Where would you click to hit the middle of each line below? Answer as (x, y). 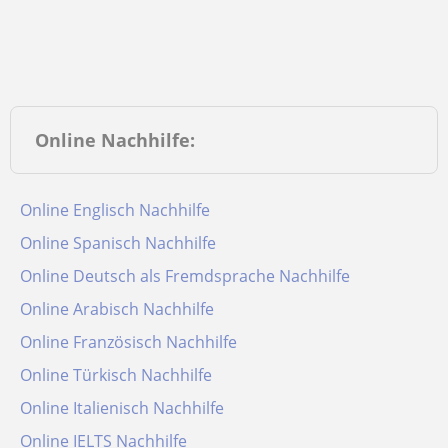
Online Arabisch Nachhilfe (117, 309)
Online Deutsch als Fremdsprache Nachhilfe (185, 276)
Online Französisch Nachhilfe (128, 342)
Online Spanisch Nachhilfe (118, 243)
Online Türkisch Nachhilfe (116, 375)
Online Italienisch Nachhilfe (122, 408)
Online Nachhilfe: (115, 140)
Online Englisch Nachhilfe (115, 210)
